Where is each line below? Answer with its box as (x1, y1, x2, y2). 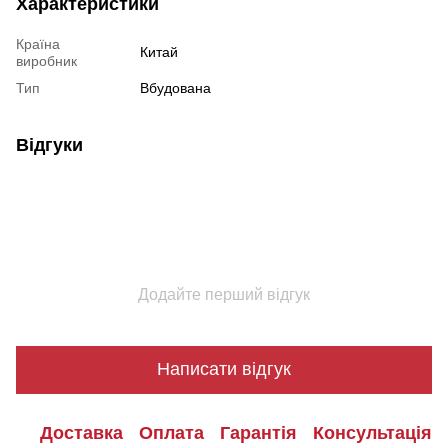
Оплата (139, 423, 204, 444)
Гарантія (220, 423, 297, 444)
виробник (16, 52, 77, 69)
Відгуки (16, 134, 83, 155)
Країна (16, 35, 60, 52)
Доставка (40, 423, 123, 444)
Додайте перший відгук (138, 285, 310, 303)
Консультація (313, 423, 432, 444)
